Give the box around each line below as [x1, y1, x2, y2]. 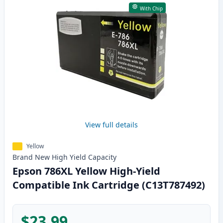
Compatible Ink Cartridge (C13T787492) [12, 178, 205, 192]
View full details [85, 120, 138, 130]
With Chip [139, 5, 163, 12]
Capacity [88, 152, 116, 162]
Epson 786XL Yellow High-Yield [12, 164, 160, 178]
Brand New [12, 152, 50, 162]
